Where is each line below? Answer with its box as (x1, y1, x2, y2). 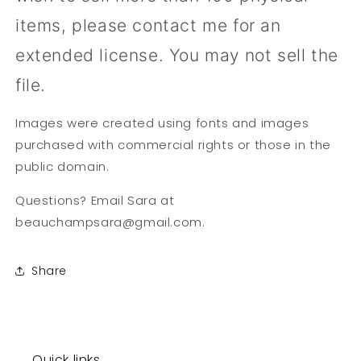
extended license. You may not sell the (15, 45, 338, 66)
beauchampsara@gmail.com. (15, 214, 210, 231)
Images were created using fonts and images (15, 114, 309, 132)
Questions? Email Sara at (15, 192, 175, 210)
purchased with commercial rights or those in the (15, 136, 331, 154)
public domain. (15, 158, 113, 176)
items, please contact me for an (15, 15, 281, 36)
